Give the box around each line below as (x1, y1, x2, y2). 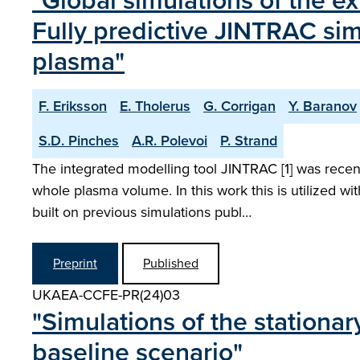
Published (143, 254, 198, 272)
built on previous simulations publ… (32, 202, 252, 223)
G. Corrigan (203, 96, 276, 117)
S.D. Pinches (39, 130, 119, 151)
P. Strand (220, 130, 277, 151)
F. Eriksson (39, 96, 107, 117)
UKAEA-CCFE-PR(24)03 (32, 284, 180, 305)
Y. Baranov (288, 96, 357, 117)
